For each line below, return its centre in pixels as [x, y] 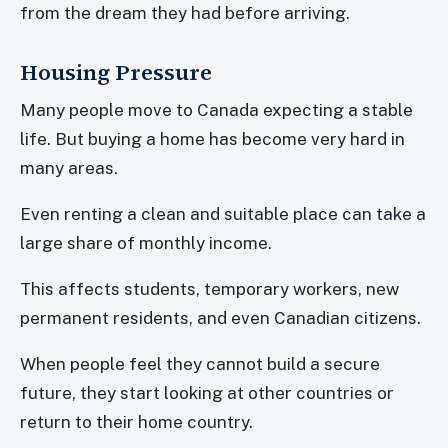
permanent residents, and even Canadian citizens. [220, 317]
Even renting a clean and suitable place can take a [223, 213]
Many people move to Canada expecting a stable [216, 109]
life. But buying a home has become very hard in [212, 138]
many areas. [69, 167]
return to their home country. [136, 421]
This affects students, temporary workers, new [209, 288]
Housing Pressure [116, 71]
